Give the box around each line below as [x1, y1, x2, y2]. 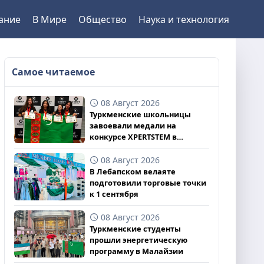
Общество [78, 12, 127, 26]
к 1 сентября [89, 189, 138, 199]
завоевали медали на [89, 120, 176, 131]
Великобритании [89, 143, 158, 153]
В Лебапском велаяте [89, 166, 176, 177]
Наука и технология [138, 12, 229, 26]
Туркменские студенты [89, 223, 181, 234]
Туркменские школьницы [89, 109, 191, 120]
